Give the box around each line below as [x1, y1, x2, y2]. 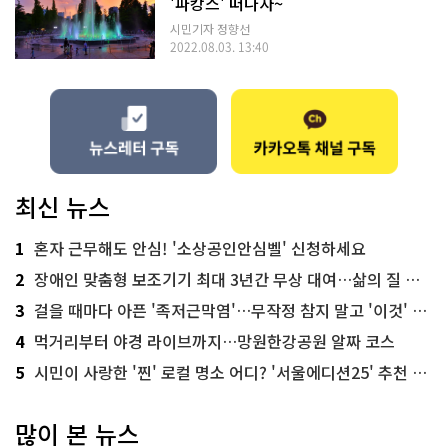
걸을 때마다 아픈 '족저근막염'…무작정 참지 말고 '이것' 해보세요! [34, 297, 412, 322]
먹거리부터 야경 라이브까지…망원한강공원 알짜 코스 [34, 328, 395, 353]
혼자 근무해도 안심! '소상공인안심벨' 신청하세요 [34, 235, 366, 260]
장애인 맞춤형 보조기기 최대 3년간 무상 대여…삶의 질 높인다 [34, 266, 405, 291]
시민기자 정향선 [170, 20, 250, 38]
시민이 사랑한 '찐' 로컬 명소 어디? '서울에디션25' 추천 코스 [34, 359, 412, 384]
